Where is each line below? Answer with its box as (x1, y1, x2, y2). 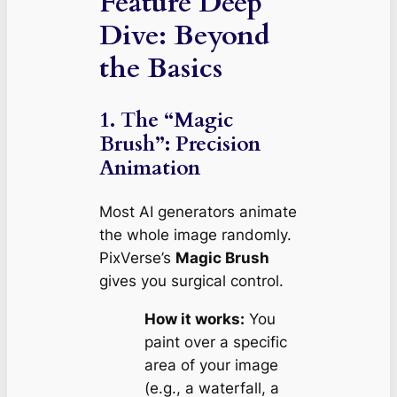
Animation (98, 154, 200, 183)
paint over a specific (144, 333, 287, 352)
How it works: (144, 310, 245, 329)
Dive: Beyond (98, 17, 270, 55)
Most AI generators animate (98, 203, 297, 222)
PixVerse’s (98, 249, 175, 268)
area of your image (144, 356, 278, 375)
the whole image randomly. (98, 226, 292, 245)
